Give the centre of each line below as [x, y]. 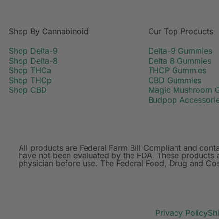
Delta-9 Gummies [180, 51]
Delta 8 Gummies [180, 60]
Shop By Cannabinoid [49, 31]
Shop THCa [30, 70]
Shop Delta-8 [33, 60]
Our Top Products [181, 31]
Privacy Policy [182, 212]
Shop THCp [30, 80]
